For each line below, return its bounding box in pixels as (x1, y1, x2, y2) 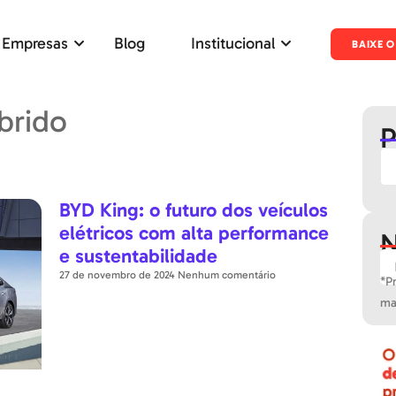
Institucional (190, 33, 275, 53)
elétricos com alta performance (59, 221, 330, 245)
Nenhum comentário (178, 269, 277, 281)
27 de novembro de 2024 (59, 269, 179, 281)
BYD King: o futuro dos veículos (59, 198, 329, 222)
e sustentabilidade (59, 244, 218, 268)
